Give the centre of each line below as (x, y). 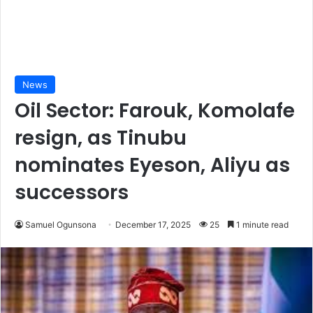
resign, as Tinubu (101, 138)
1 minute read (261, 225)
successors (72, 193)
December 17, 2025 (153, 225)
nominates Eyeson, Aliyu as (152, 166)
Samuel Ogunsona (61, 225)
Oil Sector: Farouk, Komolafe (155, 111)
